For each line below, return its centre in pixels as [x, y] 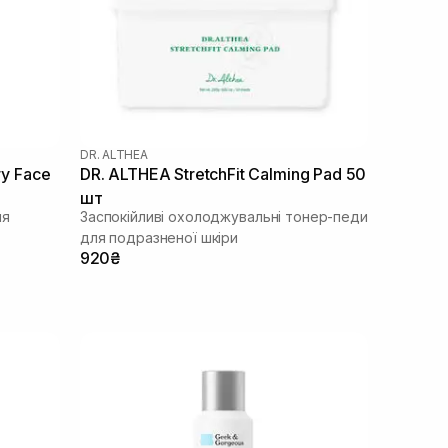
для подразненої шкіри [159, 237]
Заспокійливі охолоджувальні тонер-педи [224, 216]
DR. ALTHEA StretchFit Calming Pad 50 [223, 173]
